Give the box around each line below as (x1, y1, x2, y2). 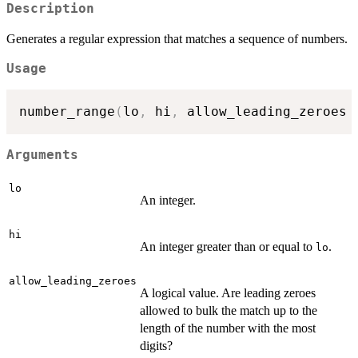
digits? (140, 338, 173, 352)
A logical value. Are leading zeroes (140, 285, 316, 300)
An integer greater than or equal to (140, 239, 316, 253)
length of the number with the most (140, 320, 316, 335)
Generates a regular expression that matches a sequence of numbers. (6, 31, 348, 46)
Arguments (6, 147, 78, 162)
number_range (19, 104, 115, 120)
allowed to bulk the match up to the (140, 303, 317, 317)
